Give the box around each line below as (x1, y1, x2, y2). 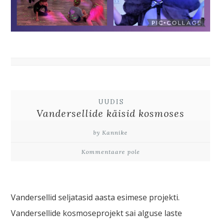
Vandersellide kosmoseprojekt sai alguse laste (11, 207, 183, 219)
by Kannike (93, 128, 128, 136)
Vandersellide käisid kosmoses (37, 107, 184, 119)
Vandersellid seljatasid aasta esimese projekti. (11, 191, 180, 203)
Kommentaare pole (81, 147, 140, 155)
